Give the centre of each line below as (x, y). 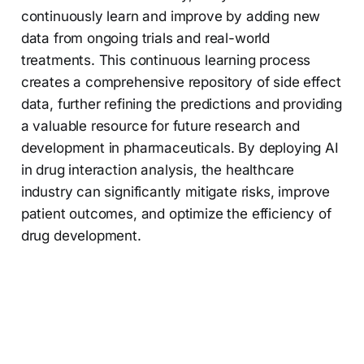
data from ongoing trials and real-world (145, 38)
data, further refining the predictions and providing (181, 104)
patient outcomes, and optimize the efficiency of (176, 213)
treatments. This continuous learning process (166, 60)
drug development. (81, 235)
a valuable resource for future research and (160, 126)
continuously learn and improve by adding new (171, 16)
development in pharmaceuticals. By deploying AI (180, 147)
